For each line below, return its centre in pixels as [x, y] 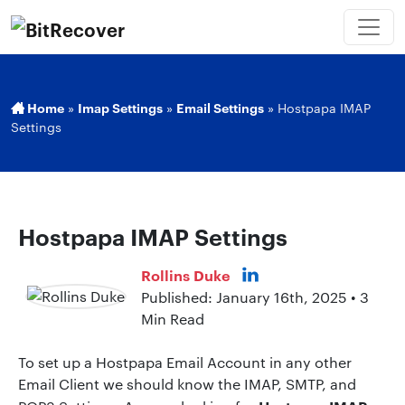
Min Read [173, 318]
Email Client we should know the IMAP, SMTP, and [187, 383]
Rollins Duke [186, 274]
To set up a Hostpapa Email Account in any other [185, 362]
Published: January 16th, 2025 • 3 [255, 297]
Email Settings [220, 107]
